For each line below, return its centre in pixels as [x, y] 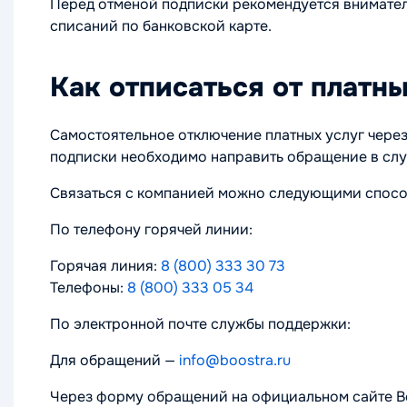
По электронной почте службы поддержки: [200, 323]
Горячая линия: [105, 265]
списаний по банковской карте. [161, 25]
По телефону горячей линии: [151, 229]
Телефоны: [89, 287]
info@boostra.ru [235, 360]
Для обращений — [114, 360]
